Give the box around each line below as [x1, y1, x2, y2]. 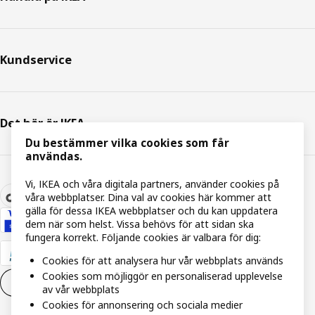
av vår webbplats [42, 283, 120, 297]
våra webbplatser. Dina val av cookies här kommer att [25, 191, 271, 205]
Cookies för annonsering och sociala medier [42, 298, 243, 311]
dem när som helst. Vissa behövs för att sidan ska [25, 217, 254, 231]
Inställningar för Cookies [34, 276, 148, 289]
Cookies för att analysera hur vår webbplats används [42, 254, 283, 268]
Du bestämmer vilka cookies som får [25, 136, 229, 151]
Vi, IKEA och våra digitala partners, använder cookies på [25, 177, 279, 191]
